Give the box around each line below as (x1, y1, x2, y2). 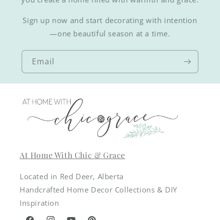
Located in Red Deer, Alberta (20, 171, 124, 181)
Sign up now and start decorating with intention (23, 15, 197, 26)
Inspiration (20, 197, 59, 208)
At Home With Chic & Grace (20, 149, 125, 160)
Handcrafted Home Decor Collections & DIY (20, 184, 178, 194)
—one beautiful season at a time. (50, 28, 170, 39)
